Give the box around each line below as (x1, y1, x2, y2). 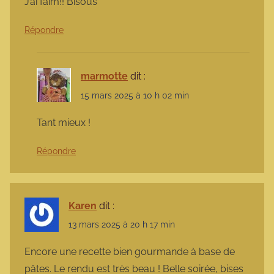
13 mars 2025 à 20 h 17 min (68, 219, 175, 229)
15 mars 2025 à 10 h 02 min (81, 90, 189, 100)
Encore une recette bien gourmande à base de (24, 246, 235, 258)
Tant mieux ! (37, 116, 91, 128)
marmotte (81, 70, 128, 83)
